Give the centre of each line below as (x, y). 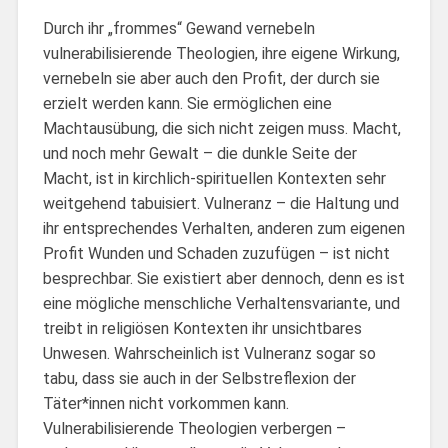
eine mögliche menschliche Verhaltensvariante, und (221, 303)
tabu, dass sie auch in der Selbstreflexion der (199, 378)
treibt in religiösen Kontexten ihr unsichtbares (202, 328)
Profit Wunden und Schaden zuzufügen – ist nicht (216, 253)
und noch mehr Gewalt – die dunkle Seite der (199, 153)
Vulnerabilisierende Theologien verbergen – (194, 428)
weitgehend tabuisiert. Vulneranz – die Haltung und (220, 203)
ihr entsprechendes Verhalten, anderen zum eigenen (223, 228)
